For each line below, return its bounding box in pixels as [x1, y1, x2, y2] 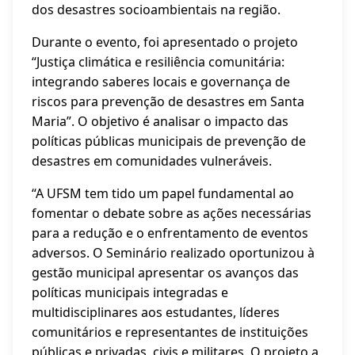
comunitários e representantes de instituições [32, 323, 308, 341]
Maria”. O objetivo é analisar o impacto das [32, 113, 288, 130]
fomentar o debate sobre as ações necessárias [32, 204, 311, 222]
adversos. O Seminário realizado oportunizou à [32, 244, 315, 261]
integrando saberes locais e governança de [32, 73, 290, 90]
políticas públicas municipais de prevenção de [32, 132, 306, 150]
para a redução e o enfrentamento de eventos [32, 224, 308, 242]
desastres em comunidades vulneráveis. [32, 152, 272, 170]
